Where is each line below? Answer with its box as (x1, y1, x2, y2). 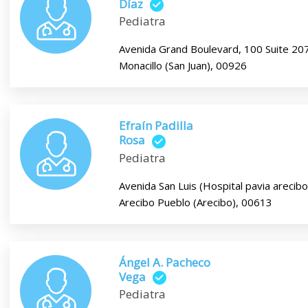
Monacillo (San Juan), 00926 (118, 58, 247, 73)
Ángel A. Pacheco (118, 254, 210, 270)
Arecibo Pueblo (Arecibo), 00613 (118, 195, 272, 209)
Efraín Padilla (118, 118, 193, 134)
